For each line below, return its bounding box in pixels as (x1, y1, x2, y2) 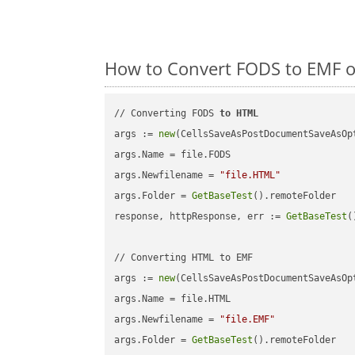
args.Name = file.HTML (114, 293, 231, 305)
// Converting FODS (114, 108, 220, 120)
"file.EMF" (219, 314, 276, 326)
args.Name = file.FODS (114, 149, 231, 161)
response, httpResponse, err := (114, 211, 287, 223)
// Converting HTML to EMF (114, 252, 254, 264)
